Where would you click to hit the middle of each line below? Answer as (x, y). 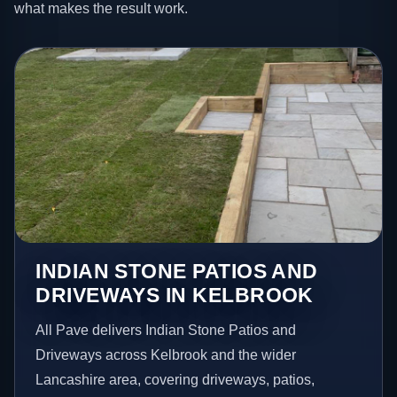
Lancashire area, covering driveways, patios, (175, 379)
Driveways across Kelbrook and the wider (166, 354)
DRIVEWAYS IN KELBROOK (175, 295)
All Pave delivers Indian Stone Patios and (166, 330)
